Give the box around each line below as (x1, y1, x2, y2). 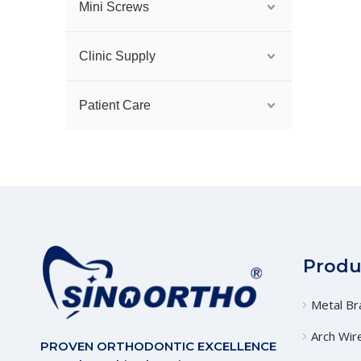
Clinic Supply (79, 49, 156, 63)
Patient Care (79, 98, 151, 112)
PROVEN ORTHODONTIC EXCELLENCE (40, 338, 276, 354)
